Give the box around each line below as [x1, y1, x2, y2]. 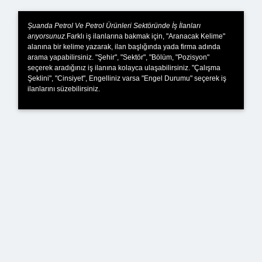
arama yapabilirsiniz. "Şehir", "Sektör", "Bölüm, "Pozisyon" [27, 53, 209, 61]
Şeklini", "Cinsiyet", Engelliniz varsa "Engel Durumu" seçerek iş [27, 74, 226, 82]
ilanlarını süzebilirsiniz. [27, 84, 100, 93]
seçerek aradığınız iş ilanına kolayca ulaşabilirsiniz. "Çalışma [27, 63, 220, 72]
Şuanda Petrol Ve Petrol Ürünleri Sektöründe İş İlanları [27, 21, 201, 30]
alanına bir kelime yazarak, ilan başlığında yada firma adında [27, 42, 220, 51]
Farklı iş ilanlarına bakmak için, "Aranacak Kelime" [67, 32, 225, 40]
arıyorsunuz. [27, 32, 67, 40]
